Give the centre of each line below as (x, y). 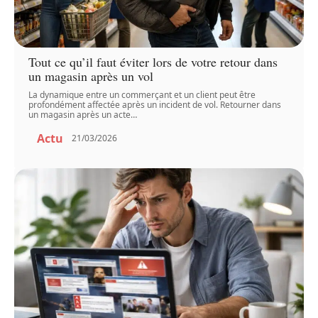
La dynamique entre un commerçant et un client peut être (142, 94)
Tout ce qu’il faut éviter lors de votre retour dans (153, 61)
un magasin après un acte (80, 114)
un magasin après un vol (91, 76)
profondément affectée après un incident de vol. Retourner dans (155, 104)
